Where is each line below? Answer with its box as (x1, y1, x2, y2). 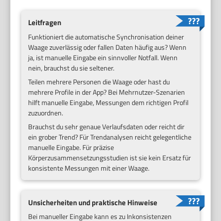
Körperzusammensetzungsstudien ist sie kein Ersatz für (28, 152, 191, 163)
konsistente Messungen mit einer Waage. (28, 162, 150, 173)
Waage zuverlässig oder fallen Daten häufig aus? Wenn (28, 41, 187, 52)
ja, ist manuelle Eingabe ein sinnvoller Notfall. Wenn (28, 52, 178, 63)
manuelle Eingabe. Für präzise (28, 142, 114, 152)
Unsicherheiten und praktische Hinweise (28, 196, 158, 208)
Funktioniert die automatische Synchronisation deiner (28, 31, 184, 42)
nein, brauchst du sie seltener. (28, 62, 115, 73)
